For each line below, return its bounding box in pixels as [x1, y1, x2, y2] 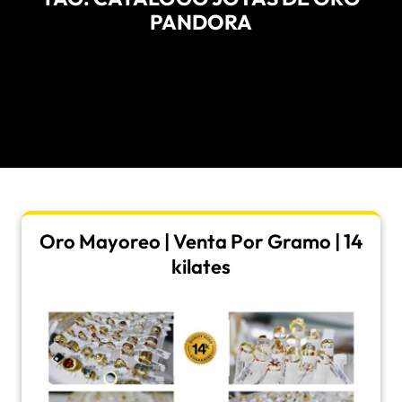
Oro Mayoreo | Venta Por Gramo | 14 [39, 229, 363, 254]
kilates [171, 254, 231, 279]
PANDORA [150, 9, 252, 35]
